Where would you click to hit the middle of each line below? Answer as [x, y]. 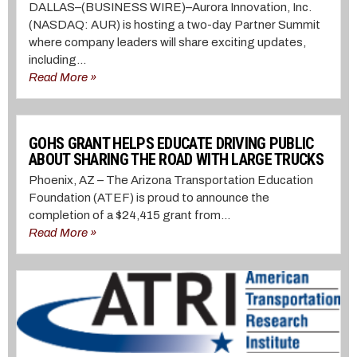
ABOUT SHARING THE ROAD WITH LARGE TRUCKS [176, 160]
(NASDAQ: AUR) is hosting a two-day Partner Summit [175, 25]
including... [57, 60]
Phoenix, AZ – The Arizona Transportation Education [171, 180]
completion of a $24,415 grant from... [129, 216]
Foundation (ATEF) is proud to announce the [149, 198]
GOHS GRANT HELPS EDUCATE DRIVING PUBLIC [171, 144]
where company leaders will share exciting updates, [167, 43]
